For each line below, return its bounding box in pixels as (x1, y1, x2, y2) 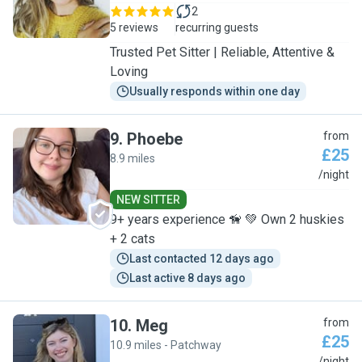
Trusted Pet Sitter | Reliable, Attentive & (110, 44, 335, 60)
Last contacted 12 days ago (129, 252, 274, 265)
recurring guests (175, 21, 259, 34)
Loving (110, 64, 148, 79)
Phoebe (127, 129, 183, 149)
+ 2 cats (110, 231, 155, 246)
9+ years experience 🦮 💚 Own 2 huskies (110, 212, 344, 227)
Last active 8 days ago (129, 271, 246, 284)
